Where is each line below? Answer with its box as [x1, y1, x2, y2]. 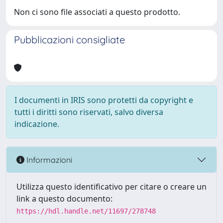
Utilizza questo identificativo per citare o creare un [16, 181, 207, 192]
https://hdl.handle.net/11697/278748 [16, 207, 156, 215]
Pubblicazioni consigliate [14, 33, 125, 46]
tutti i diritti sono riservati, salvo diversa [14, 107, 163, 117]
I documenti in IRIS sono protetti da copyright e [14, 95, 193, 106]
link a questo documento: [16, 193, 112, 204]
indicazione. [14, 118, 59, 129]
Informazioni [24, 154, 72, 165]
